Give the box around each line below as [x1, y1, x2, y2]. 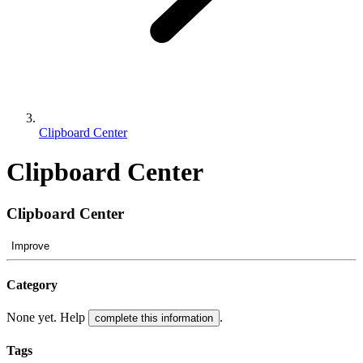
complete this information [95, 312, 213, 325]
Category [6, 277, 58, 292]
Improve [11, 239, 49, 252]
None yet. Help [6, 310, 88, 325]
